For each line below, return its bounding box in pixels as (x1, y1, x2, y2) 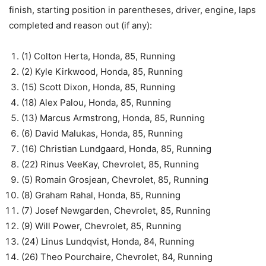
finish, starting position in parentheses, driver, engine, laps (9, 4, 256, 15)
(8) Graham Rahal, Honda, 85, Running (21, 189, 180, 201)
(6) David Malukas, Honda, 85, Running (21, 128, 183, 139)
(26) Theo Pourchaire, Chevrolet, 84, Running (21, 251, 213, 262)
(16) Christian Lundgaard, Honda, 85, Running (21, 143, 211, 154)
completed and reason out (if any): (9, 20, 152, 31)
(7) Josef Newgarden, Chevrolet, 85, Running (21, 205, 211, 216)
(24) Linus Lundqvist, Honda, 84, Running (21, 236, 194, 247)
